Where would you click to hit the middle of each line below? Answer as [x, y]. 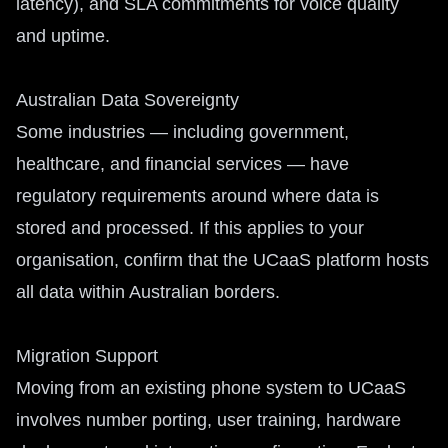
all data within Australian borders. [148, 292]
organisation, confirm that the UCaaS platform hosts [222, 260]
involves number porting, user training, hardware [208, 420]
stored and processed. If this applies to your [190, 228]
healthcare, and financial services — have [182, 164]
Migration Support [87, 356]
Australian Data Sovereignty [127, 100]
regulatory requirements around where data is [197, 196]
